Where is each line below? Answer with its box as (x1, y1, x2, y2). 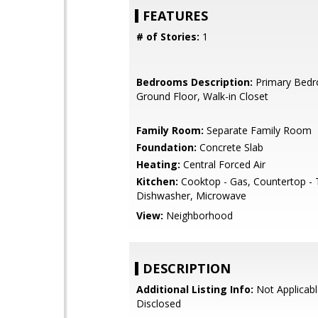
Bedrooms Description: (136, 75, 253, 89)
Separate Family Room (204, 124, 312, 137)
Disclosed (136, 297, 181, 310)
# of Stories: (136, 30, 199, 43)
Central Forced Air (180, 158, 265, 171)
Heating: (136, 158, 180, 171)
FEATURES (143, 7, 208, 24)
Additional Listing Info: (136, 283, 253, 296)
